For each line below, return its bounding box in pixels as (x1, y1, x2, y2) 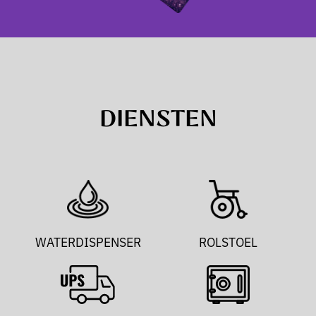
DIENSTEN (99, 104, 217, 135)
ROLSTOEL (199, 233, 257, 251)
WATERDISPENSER (35, 233, 141, 251)
